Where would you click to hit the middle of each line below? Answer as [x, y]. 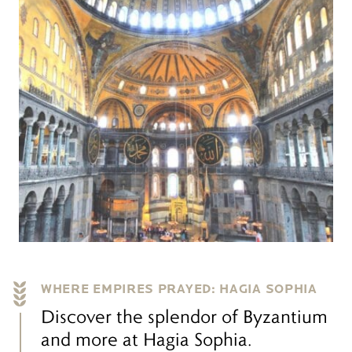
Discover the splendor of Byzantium [184, 316]
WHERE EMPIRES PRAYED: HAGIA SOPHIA [179, 289]
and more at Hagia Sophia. [147, 339]
